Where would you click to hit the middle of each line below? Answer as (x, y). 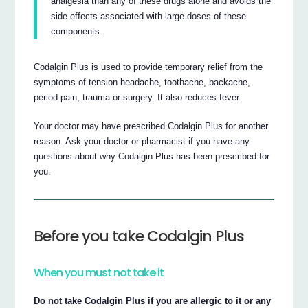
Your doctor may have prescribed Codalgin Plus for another (151, 126)
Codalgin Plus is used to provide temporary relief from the (148, 67)
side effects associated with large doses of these (149, 16)
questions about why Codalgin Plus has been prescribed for (152, 157)
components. (77, 32)
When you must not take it (99, 272)
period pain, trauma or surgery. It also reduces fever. (138, 98)
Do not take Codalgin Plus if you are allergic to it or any (153, 301)
